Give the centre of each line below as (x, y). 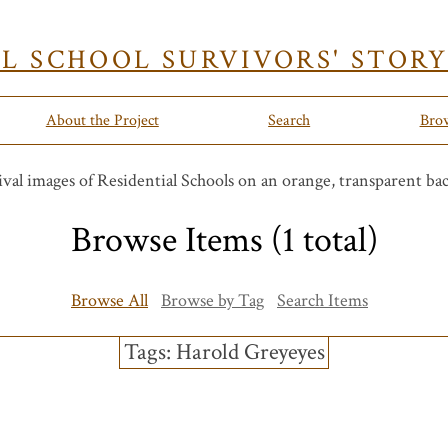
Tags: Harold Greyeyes (224, 352)
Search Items (322, 301)
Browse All (109, 301)
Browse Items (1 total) (224, 241)
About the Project (102, 120)
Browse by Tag (212, 301)
